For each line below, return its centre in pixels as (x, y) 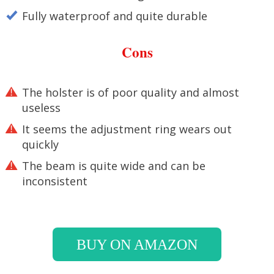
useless (41, 107)
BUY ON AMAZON (137, 244)
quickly (40, 144)
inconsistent (55, 181)
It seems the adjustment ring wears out (127, 129)
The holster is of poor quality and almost (131, 92)
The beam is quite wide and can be (114, 165)
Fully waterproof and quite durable (115, 16)
